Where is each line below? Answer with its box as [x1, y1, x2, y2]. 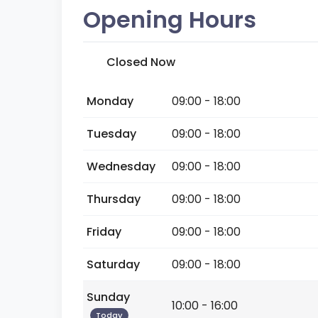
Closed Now [106, 54, 175, 70]
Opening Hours [83, 4, 256, 35]
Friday [87, 224, 121, 240]
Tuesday [87, 126, 136, 142]
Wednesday [87, 158, 155, 175]
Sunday [87, 289, 130, 305]
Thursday [87, 191, 141, 207]
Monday [87, 93, 133, 109]
